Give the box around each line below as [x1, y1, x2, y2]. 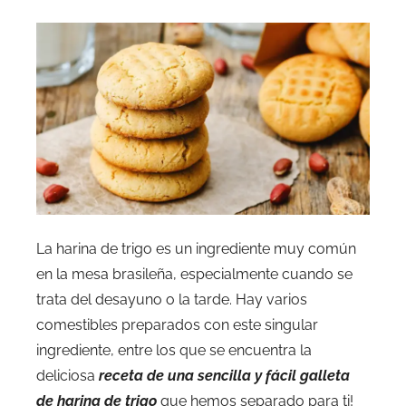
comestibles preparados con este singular [36, 315, 318, 333]
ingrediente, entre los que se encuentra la [36, 341, 312, 359]
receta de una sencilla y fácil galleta [99, 366, 350, 384]
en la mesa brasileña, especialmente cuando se [36, 265, 353, 283]
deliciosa [36, 366, 99, 384]
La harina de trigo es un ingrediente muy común [36, 239, 356, 257]
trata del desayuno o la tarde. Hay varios [36, 290, 307, 308]
